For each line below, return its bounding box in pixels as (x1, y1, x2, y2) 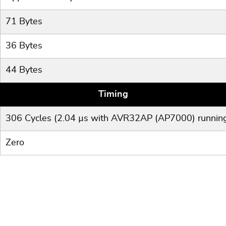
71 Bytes (6, 17, 42, 26)
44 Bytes (6, 66, 42, 75)
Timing (98, 90, 128, 99)
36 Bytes (6, 41, 42, 50)
